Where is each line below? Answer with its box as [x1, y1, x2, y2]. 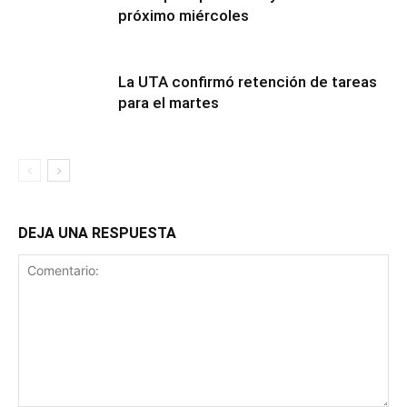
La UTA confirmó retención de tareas [118, 73, 377, 91]
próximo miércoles [118, 6, 249, 25]
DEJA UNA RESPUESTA [18, 224, 176, 242]
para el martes [118, 94, 219, 112]
